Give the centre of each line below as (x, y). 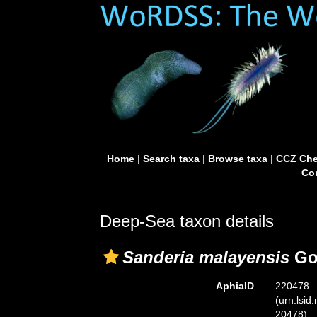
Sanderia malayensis (206, 257)
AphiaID (235, 286)
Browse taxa (237, 158)
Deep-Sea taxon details (187, 221)
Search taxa (171, 158)
